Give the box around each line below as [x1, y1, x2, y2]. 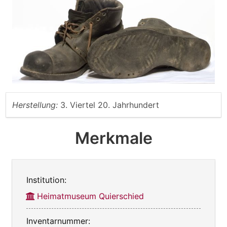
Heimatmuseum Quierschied [37, 191, 144, 201]
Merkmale [74, 128, 153, 148]
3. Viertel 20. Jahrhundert [60, 99, 159, 110]
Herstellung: [12, 99, 58, 110]
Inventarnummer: [26, 215, 90, 226]
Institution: [26, 174, 66, 185]
